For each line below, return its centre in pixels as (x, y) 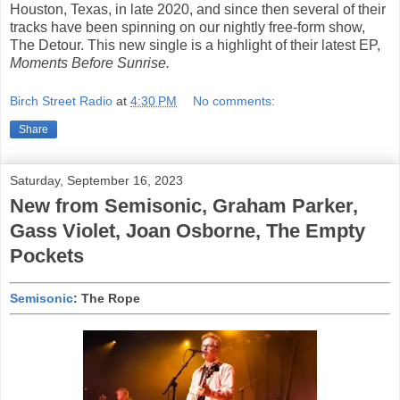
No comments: (234, 101)
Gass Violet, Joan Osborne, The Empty (187, 231)
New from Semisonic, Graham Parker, (184, 206)
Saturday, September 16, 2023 (96, 181)
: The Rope (107, 298)
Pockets (47, 256)
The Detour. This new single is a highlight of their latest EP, (195, 45)
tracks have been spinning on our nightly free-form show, (187, 27)
